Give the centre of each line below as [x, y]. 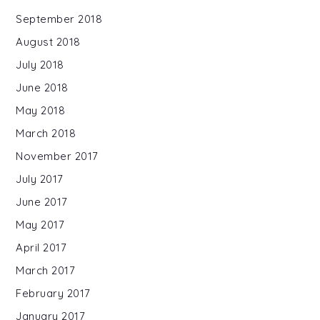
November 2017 [57, 156]
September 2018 [59, 19]
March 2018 [46, 133]
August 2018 [48, 41]
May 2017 [40, 224]
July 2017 [40, 179]
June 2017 [42, 201]
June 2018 [42, 87]
